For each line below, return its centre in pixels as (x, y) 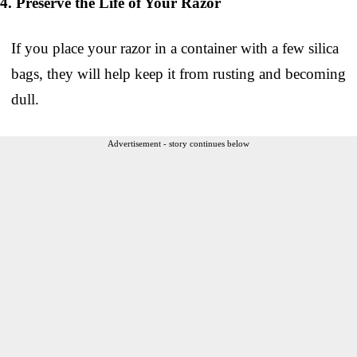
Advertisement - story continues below (178, 143)
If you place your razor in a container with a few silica (175, 48)
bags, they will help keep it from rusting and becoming (178, 73)
